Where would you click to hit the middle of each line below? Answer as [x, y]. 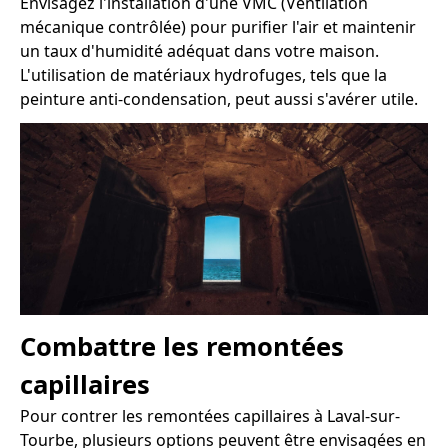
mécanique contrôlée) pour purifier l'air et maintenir [218, 26]
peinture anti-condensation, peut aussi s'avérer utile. [219, 98]
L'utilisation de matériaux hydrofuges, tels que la [203, 74]
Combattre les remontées [182, 346]
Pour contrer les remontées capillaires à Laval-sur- [210, 415]
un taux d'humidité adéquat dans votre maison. [199, 50]
